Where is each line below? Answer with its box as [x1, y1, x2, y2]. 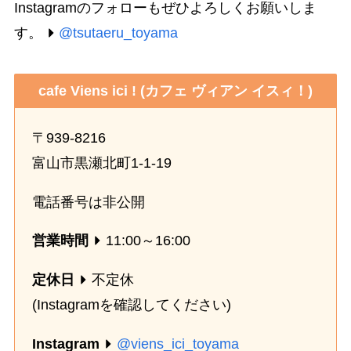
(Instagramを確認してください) [32, 297, 232, 313]
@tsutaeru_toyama [59, 25, 179, 42]
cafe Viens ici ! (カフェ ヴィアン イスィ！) [38, 83, 313, 100]
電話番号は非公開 [32, 194, 146, 210]
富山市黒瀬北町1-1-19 [32, 154, 172, 171]
